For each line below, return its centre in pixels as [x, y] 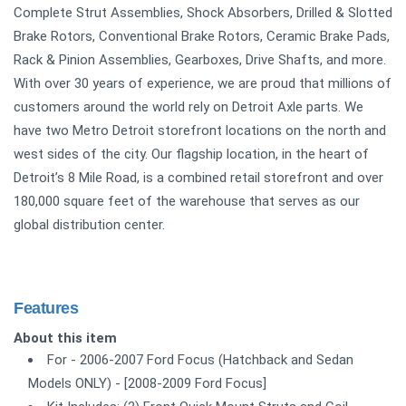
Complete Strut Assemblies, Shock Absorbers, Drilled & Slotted [203, 12]
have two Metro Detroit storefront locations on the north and [200, 130]
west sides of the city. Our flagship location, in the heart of [191, 154]
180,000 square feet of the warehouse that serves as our [187, 201]
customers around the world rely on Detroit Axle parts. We [188, 106]
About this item [65, 338]
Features [46, 308]
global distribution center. [89, 224]
